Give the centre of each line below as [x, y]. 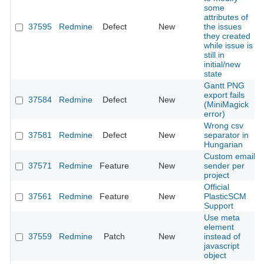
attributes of [226, 17]
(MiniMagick [226, 105]
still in [214, 55]
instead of [222, 237]
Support [219, 206]
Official [217, 187]
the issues [223, 27]
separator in [226, 135]
